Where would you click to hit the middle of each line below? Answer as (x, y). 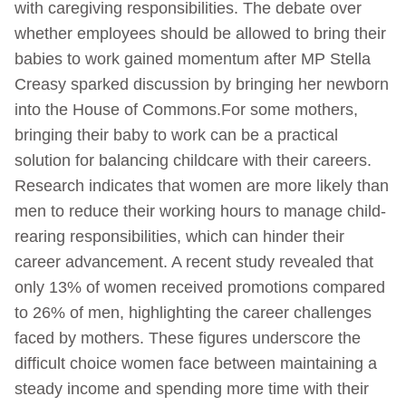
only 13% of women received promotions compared (200, 287)
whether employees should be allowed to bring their (200, 33)
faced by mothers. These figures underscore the (188, 338)
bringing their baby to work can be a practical (176, 135)
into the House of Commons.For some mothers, (186, 109)
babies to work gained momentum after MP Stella (193, 58)
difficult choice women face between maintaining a (196, 363)
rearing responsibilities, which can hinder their (179, 236)
